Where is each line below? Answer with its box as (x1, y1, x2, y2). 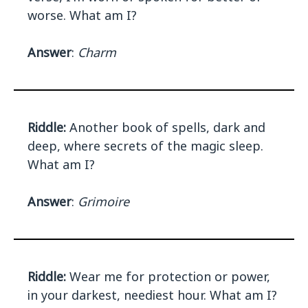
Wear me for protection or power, (66, 268, 270, 285)
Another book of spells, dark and (66, 119, 265, 136)
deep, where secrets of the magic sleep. (27, 137, 263, 155)
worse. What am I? (27, 7, 137, 24)
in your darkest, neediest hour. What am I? (27, 287, 277, 304)
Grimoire (78, 193, 129, 210)
